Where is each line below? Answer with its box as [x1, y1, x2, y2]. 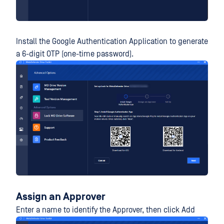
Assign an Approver [16, 190, 105, 203]
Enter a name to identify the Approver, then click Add [16, 205, 195, 214]
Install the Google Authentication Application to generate [16, 37, 208, 46]
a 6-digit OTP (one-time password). [16, 49, 133, 59]
